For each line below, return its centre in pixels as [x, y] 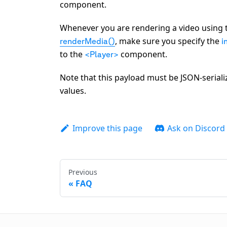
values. [73, 90]
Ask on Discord [196, 128]
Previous [83, 172]
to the [72, 54]
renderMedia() [87, 41]
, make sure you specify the [168, 41]
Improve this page [107, 128]
